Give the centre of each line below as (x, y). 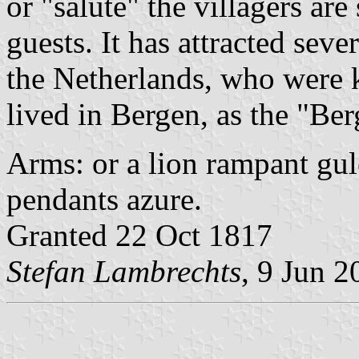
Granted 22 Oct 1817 (139, 235)
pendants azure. (104, 199)
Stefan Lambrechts (124, 271)
